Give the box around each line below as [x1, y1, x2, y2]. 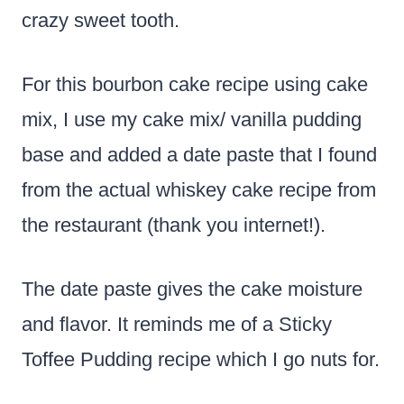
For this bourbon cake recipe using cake [22, 72, 368, 96]
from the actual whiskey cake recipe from [22, 178, 376, 201]
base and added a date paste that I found [22, 142, 377, 166]
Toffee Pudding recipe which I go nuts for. [22, 347, 380, 371]
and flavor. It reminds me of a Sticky [22, 312, 332, 335]
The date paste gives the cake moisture [22, 277, 363, 300]
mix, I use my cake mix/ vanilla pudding [22, 107, 362, 131]
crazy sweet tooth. [22, 8, 179, 32]
